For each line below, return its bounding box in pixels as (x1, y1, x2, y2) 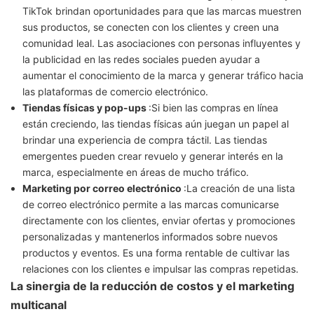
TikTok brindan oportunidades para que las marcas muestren (22, 5, 301, 18)
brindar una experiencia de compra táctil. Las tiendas (22, 134, 267, 146)
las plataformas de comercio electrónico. (22, 86, 208, 98)
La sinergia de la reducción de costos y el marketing (11, 279, 294, 294)
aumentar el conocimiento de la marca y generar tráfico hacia (22, 69, 303, 82)
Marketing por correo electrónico (22, 182, 184, 195)
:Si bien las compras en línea (148, 102, 278, 114)
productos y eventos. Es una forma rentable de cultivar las (22, 247, 289, 259)
